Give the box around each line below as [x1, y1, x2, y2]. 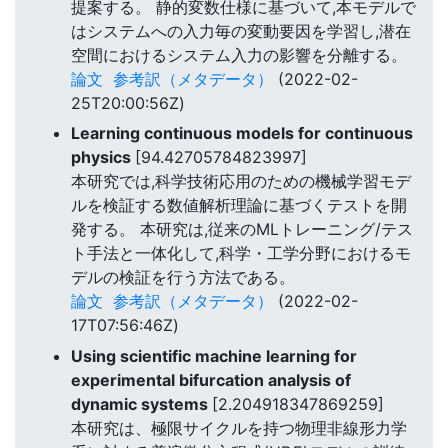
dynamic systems [71, 393, 212, 414]
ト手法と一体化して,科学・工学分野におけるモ [71, 243, 411, 264]
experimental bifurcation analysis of [71, 369, 351, 390]
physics [71, 147, 135, 168]
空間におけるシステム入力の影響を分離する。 [71, 44, 407, 65]
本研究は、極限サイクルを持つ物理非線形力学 [71, 417, 407, 438]
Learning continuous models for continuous [71, 123, 413, 144]
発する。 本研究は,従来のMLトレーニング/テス [71, 219, 413, 240]
